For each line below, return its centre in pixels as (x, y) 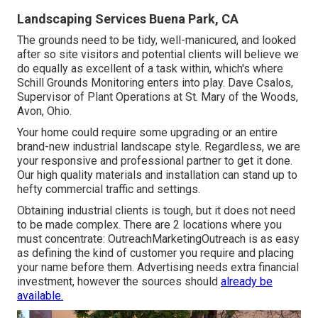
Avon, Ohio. (44, 111)
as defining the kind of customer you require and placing (155, 253)
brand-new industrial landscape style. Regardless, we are (159, 146)
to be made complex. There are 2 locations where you (149, 224)
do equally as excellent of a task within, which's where (150, 68)
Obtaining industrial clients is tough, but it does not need (156, 210)
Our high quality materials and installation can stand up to (157, 175)
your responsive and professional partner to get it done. (155, 160)
